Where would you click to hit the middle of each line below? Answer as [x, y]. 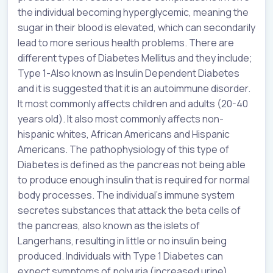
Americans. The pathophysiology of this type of [123, 149]
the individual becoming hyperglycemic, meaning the [133, 12]
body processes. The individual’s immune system [126, 195]
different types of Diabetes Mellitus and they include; [135, 58]
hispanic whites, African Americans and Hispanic [124, 134]
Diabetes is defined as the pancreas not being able [132, 164]
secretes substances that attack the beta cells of [129, 210]
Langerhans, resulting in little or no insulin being [122, 240]
